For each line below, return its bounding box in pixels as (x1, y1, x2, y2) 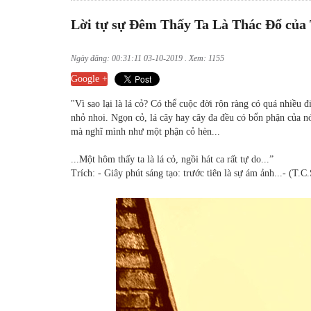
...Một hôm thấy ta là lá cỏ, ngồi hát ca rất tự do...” (71, 154, 274, 165)
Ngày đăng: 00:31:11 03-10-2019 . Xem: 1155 (71, 53, 224, 64)
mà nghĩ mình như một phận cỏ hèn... (71, 126, 220, 137)
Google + (71, 74, 108, 85)
